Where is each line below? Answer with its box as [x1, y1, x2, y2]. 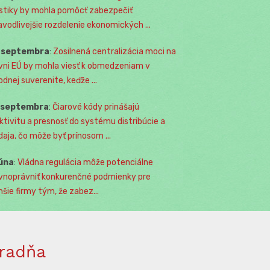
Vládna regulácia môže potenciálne [17, 157, 153, 168]
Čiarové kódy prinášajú [52, 102, 139, 113]
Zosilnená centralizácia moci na [53, 46, 176, 57]
